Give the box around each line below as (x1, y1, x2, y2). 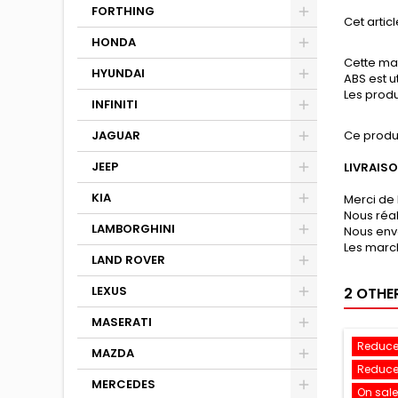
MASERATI (92, 314, 152, 330)
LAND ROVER (92, 251, 165, 268)
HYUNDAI (92, 65, 145, 82)
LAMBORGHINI (92, 220, 175, 237)
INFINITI (92, 96, 138, 113)
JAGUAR (92, 127, 140, 144)
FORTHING (92, 3, 155, 20)
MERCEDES (92, 376, 155, 393)
